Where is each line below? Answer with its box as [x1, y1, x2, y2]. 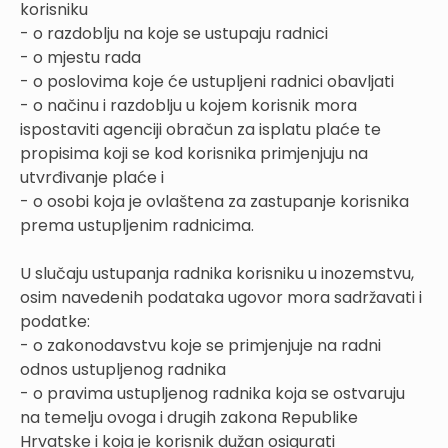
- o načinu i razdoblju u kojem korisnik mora [20, 93, 357, 117]
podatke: [20, 309, 90, 333]
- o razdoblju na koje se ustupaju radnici [20, 21, 328, 45]
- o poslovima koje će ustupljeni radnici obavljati [20, 69, 394, 93]
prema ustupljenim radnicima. [20, 213, 254, 237]
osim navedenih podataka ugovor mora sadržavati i [20, 285, 422, 309]
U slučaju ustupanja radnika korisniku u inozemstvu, [20, 261, 414, 285]
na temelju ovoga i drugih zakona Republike [20, 405, 358, 429]
